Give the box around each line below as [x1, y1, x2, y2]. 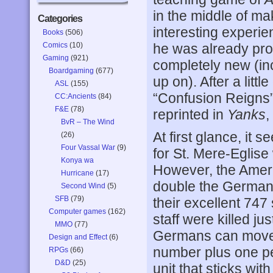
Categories [38, 13, 82, 24]
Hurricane [61, 169, 94, 177]
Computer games [49, 207, 106, 216]
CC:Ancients [55, 92, 96, 101]
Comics [43, 41, 68, 49]
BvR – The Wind [61, 118, 115, 126]
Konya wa [61, 156, 94, 165]
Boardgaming [49, 66, 94, 75]
